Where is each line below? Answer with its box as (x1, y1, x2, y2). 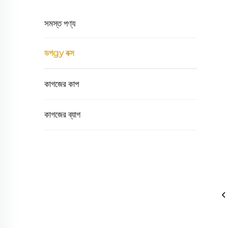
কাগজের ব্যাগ (44, 109, 80, 120)
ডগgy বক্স (44, 48, 74, 58)
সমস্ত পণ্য (44, 18, 75, 28)
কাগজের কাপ (44, 79, 79, 89)
